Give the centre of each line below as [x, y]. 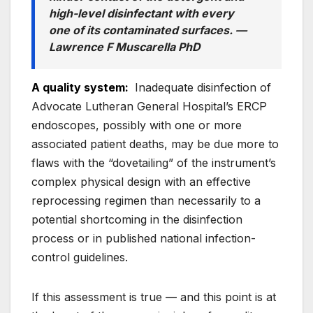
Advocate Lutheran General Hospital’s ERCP [149, 106]
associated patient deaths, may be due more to [155, 144]
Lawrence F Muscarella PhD [125, 47]
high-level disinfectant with [125, 14]
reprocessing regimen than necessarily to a [146, 200]
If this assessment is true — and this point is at [154, 297]
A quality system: [81, 87]
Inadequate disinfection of [201, 87]
